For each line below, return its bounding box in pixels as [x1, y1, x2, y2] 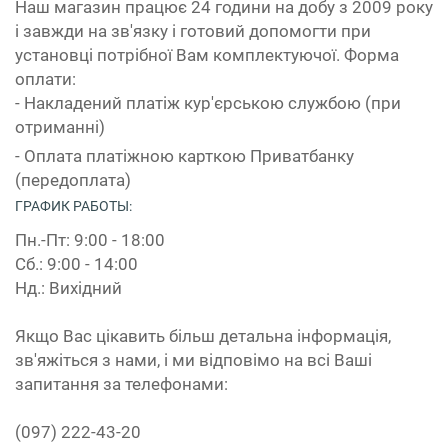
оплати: [15, 68, 76, 89]
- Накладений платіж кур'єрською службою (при [15, 92, 401, 113]
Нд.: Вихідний [15, 277, 122, 298]
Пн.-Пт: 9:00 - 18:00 [15, 229, 165, 250]
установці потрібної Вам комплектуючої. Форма [15, 44, 399, 65]
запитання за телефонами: [15, 373, 228, 394]
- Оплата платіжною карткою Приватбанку [15, 145, 354, 166]
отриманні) [15, 116, 105, 137]
